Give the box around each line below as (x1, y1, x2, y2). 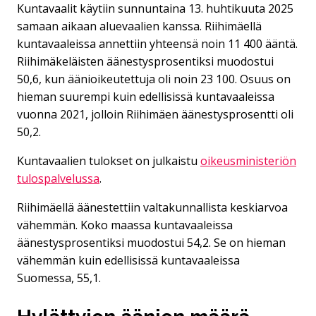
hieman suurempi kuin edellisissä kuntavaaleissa (17, 88, 274, 104)
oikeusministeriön (200, 152, 296, 169)
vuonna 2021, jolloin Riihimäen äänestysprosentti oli (17, 106, 293, 122)
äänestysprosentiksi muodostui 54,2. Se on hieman (17, 234, 286, 250)
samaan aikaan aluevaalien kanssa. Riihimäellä (17, 18, 262, 34)
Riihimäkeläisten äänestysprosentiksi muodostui (17, 53, 274, 69)
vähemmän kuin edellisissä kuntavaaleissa (17, 252, 240, 268)
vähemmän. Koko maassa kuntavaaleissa (17, 217, 233, 233)
